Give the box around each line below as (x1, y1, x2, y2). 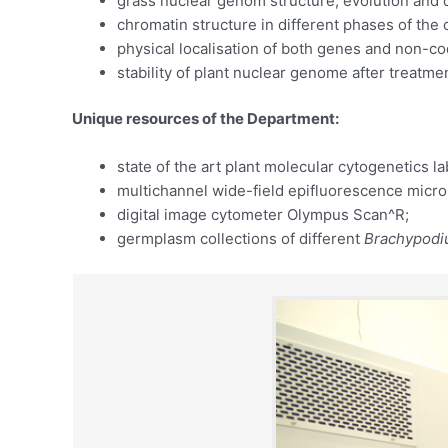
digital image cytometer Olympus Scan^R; (117, 205, 409, 225)
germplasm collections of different (117, 229, 364, 249)
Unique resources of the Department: (72, 109, 339, 129)
